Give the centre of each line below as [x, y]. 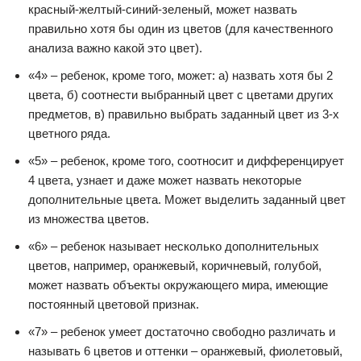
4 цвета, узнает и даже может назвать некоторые [165, 180]
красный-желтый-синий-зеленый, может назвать [163, 9]
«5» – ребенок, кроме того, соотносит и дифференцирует [186, 161]
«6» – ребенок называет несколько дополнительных [174, 246]
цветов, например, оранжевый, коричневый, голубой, [175, 266]
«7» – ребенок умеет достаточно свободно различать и [182, 332]
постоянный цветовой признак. [114, 304]
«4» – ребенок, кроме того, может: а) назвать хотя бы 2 [180, 75]
